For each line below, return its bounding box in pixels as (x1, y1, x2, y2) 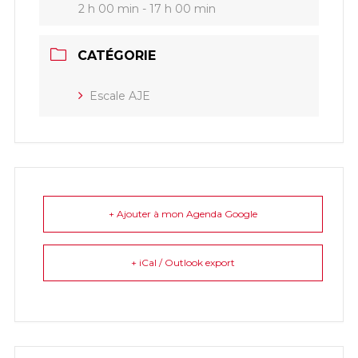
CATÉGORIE (77, 47, 156, 63)
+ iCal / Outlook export (130, 256, 235, 268)
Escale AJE (89, 88, 150, 103)
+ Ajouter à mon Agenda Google (108, 207, 257, 220)
